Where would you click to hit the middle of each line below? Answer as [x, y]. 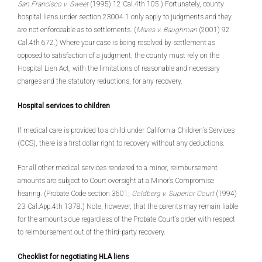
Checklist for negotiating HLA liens [73, 257]
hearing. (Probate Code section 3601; [75, 194]
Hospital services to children [64, 106]
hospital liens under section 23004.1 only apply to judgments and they [125, 17]
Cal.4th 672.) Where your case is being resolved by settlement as [116, 43]
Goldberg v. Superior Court [173, 194]
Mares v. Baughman [167, 30]
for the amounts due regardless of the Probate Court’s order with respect [126, 219]
